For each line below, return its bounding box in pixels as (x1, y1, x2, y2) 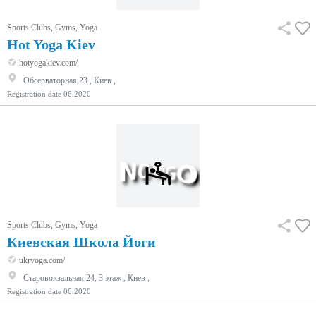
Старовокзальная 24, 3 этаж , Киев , (23, 272, 150, 283)
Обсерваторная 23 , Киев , (23, 75, 116, 85)
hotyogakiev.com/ (17, 57, 78, 68)
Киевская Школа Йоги (7, 233, 156, 250)
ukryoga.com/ (17, 255, 65, 265)
